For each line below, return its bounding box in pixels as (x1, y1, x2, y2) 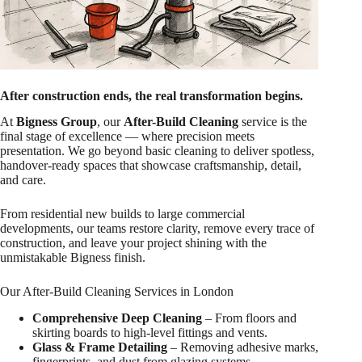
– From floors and (202, 311, 297, 326)
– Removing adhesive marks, (167, 340, 318, 355)
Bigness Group (16, 115, 97, 129)
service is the (238, 115, 307, 129)
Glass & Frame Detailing (32, 340, 167, 355)
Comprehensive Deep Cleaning (32, 311, 202, 326)
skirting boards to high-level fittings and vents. (32, 326, 267, 340)
